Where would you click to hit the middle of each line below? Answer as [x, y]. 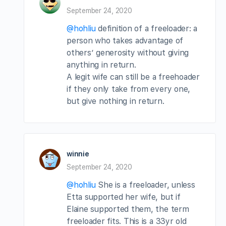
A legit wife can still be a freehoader [133, 77]
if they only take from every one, [129, 89]
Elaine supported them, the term [128, 209]
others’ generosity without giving [128, 52]
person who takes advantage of [125, 40]
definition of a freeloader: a [147, 28]
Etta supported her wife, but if [124, 197]
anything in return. [101, 65]
